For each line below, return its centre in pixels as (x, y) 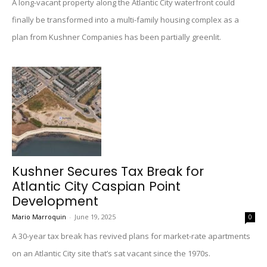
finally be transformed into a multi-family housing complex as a (125, 20)
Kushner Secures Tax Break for (108, 171)
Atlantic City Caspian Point (96, 186)
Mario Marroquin (39, 217)
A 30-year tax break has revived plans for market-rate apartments (131, 236)
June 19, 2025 (95, 217)
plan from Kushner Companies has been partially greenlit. (117, 37)
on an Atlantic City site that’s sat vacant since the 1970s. (111, 253)
